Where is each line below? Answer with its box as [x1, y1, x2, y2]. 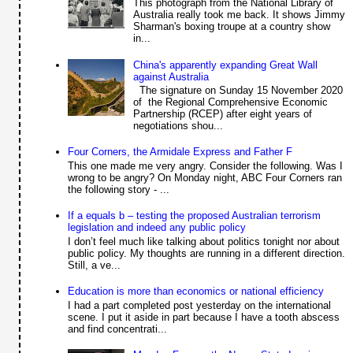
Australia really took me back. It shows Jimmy [132, 9, 345, 21]
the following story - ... [68, 184, 170, 195]
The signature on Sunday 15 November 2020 [132, 84, 343, 97]
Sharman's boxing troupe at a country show [132, 20, 330, 33]
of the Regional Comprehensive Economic [132, 96, 328, 109]
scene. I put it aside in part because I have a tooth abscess [68, 310, 340, 323]
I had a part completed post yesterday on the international [68, 299, 332, 311]
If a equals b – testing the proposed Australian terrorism [68, 210, 321, 222]
